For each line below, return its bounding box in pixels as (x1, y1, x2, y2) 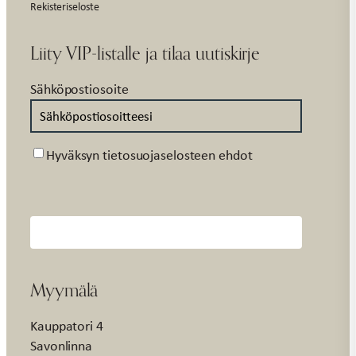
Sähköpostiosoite (30, 79, 129, 99)
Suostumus (29, 142, 92, 162)
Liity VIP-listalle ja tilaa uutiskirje (30, 41, 261, 64)
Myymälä (30, 279, 99, 301)
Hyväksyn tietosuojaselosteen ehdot (46, 145, 253, 164)
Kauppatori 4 (30, 316, 103, 336)
